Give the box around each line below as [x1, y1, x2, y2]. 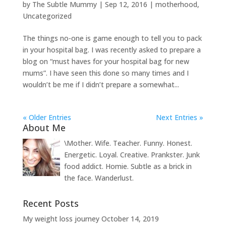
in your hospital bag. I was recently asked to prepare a [22, 45, 201, 55]
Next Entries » [156, 112, 204, 123]
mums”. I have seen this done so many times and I [22, 68, 189, 78]
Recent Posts [22, 197, 79, 210]
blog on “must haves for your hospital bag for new [22, 56, 189, 67]
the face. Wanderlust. [64, 173, 134, 183]
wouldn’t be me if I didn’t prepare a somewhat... [22, 80, 179, 90]
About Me [22, 122, 66, 134]
